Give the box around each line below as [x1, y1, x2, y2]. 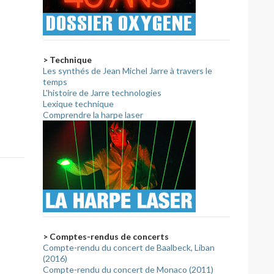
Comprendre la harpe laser [43, 109, 143, 120]
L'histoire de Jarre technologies [43, 87, 161, 98]
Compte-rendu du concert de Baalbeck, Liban [43, 242, 215, 253]
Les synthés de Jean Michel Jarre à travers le [43, 65, 212, 76]
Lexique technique [43, 98, 114, 109]
